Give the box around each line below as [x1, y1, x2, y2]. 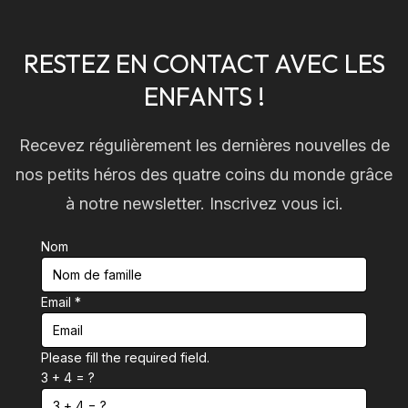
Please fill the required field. [41, 349, 209, 365]
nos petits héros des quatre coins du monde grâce [15, 164, 393, 184]
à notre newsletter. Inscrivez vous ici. [65, 193, 343, 213]
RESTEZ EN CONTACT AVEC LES [23, 46, 385, 79]
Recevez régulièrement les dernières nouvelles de [18, 135, 390, 155]
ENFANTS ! [143, 79, 265, 112]
